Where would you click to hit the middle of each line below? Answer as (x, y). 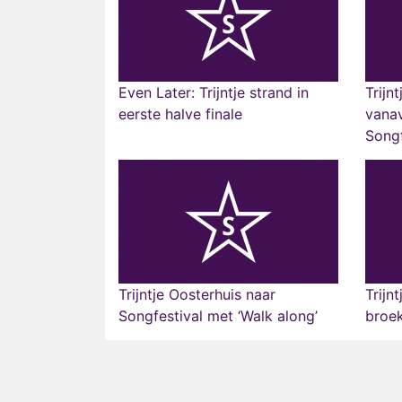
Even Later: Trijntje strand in (214, 92)
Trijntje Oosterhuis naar (197, 294)
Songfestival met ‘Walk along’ (218, 316)
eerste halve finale (180, 114)
